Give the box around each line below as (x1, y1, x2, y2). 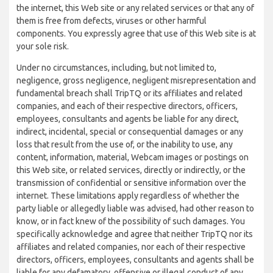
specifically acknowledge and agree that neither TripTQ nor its (16, 229, 253, 239)
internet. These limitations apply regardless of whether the (16, 191, 239, 200)
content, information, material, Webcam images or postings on (16, 152, 249, 162)
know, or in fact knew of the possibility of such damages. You (16, 216, 245, 226)
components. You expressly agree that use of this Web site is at (16, 29, 256, 38)
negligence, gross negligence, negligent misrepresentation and (16, 76, 256, 85)
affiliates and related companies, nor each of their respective (16, 242, 246, 252)
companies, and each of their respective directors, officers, (16, 101, 238, 111)
